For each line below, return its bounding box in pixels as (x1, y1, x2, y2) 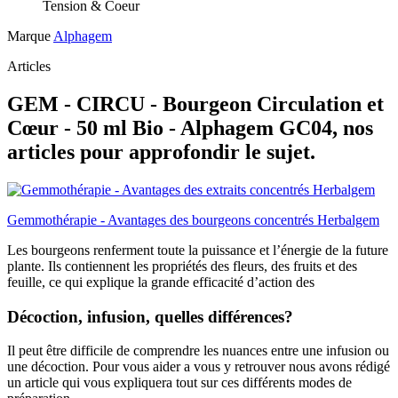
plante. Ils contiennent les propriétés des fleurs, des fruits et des (7, 259, 357, 275)
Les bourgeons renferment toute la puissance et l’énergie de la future (7, 243, 388, 259)
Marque (7, 28, 51, 44)
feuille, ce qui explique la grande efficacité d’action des (7, 275, 314, 291)
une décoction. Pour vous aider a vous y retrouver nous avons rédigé (7, 359, 390, 375)
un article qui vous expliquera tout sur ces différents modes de (7, 375, 352, 391)
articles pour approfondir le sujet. (7, 140, 315, 164)
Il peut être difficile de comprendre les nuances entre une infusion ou (7, 343, 389, 359)
